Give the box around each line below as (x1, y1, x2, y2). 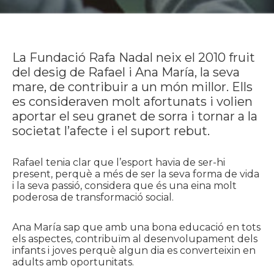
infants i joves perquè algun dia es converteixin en (12, 245, 256, 256)
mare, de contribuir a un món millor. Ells (12, 80, 253, 94)
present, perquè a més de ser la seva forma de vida (12, 168, 259, 180)
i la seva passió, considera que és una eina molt (12, 180, 237, 191)
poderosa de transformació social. (12, 191, 174, 203)
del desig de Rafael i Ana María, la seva (12, 65, 240, 80)
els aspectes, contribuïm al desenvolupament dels (12, 233, 257, 245)
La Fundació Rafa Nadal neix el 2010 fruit (12, 50, 255, 65)
